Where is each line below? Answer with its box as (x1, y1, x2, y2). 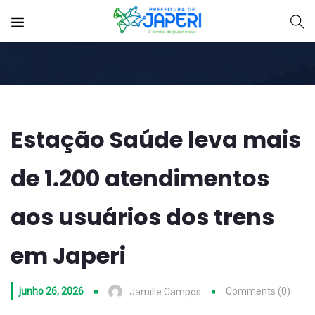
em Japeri (11, 240, 126, 271)
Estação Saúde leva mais (11, 124, 301, 155)
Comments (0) (226, 285, 290, 297)
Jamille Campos (129, 286, 201, 298)
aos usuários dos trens (11, 201, 274, 233)
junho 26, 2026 (19, 285, 84, 297)
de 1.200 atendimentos (11, 162, 269, 194)
